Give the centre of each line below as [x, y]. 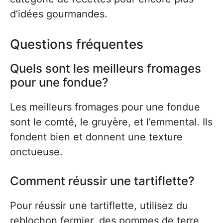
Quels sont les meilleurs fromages [106, 68]
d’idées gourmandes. [59, 14]
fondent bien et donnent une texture [96, 137]
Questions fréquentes [77, 44]
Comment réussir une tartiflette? [102, 181]
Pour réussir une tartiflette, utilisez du [99, 206]
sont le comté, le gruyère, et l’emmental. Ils [111, 122]
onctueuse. [36, 152]
